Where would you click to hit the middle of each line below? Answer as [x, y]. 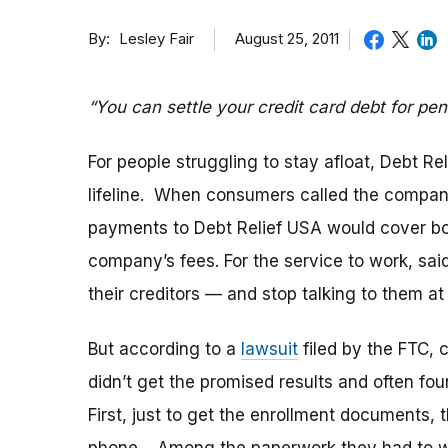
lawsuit [269, 349]
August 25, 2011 [287, 38]
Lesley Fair [156, 39]
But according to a [164, 349]
